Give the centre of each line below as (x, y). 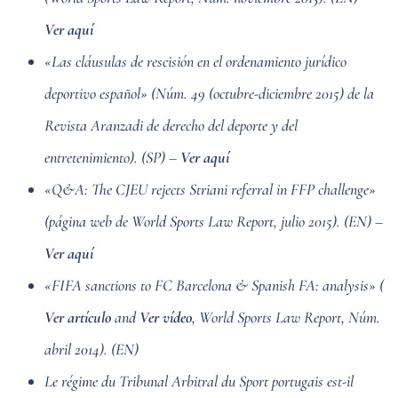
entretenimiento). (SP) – (112, 157)
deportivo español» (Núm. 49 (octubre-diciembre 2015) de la (209, 93)
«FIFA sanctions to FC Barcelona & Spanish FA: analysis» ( (214, 285)
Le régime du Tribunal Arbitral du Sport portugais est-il (199, 381)
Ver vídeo (166, 317)
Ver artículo (78, 317)
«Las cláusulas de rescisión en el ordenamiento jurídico (195, 61)
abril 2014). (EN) (92, 349)
